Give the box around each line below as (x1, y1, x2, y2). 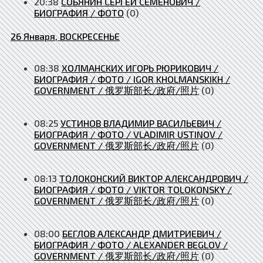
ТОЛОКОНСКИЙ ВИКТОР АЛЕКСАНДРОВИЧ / (59, 172, 248, 184)
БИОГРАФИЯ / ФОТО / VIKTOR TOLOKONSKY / (34, 183, 232, 195)
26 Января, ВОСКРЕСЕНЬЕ (11, 30, 120, 42)
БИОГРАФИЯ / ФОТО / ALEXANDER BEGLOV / (34, 238, 228, 250)
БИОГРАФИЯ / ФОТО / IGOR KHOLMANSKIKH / (34, 73, 230, 85)
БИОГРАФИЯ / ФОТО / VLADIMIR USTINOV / (34, 128, 222, 140)
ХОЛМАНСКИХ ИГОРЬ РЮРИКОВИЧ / (62, 62, 218, 73)
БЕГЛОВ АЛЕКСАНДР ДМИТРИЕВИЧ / (62, 227, 221, 239)
